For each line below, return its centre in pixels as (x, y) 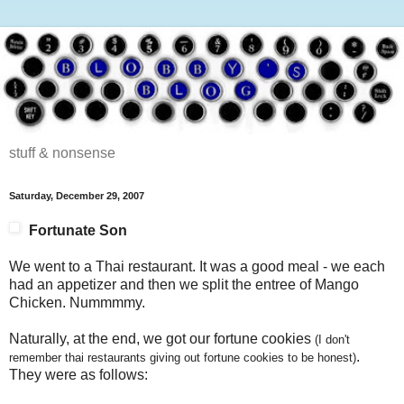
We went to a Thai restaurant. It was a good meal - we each (197, 267)
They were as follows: (78, 375)
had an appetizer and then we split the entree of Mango (184, 285)
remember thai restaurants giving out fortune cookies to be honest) (183, 358)
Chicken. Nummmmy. (77, 303)
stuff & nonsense (62, 152)
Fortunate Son (78, 231)
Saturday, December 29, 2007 (77, 195)
